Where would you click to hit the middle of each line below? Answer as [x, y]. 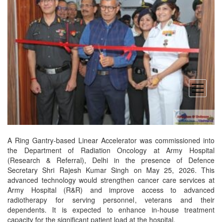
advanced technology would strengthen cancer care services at [111, 180]
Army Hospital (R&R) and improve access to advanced [111, 190]
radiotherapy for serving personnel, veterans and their [111, 199]
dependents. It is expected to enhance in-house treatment [111, 209]
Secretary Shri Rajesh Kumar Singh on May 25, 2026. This [111, 170]
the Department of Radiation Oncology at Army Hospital [111, 150]
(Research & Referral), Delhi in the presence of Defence [111, 160]
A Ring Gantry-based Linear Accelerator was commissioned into [111, 140]
